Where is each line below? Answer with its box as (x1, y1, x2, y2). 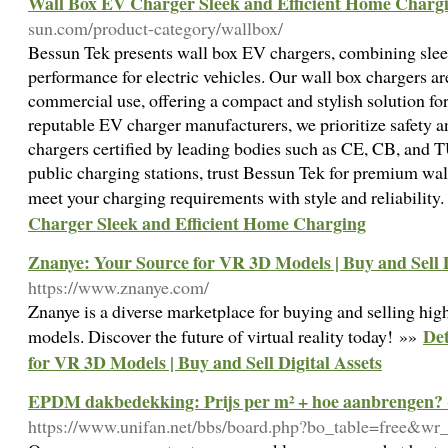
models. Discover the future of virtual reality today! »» (28, 324, 423, 348)
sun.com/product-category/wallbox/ (28, 16, 283, 40)
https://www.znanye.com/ (28, 275, 209, 299)
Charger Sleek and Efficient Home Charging (28, 210, 366, 236)
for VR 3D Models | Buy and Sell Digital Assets (28, 349, 382, 375)
